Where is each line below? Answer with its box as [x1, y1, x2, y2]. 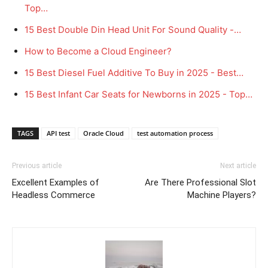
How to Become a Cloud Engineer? [25, 45, 172, 57]
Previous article [12, 161, 62, 170]
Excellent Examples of [12, 176, 99, 188]
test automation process [137, 128, 213, 138]
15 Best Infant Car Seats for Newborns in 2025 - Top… [25, 88, 252, 100]
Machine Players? [187, 189, 256, 200]
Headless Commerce [12, 189, 95, 200]
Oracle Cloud [83, 128, 124, 138]
